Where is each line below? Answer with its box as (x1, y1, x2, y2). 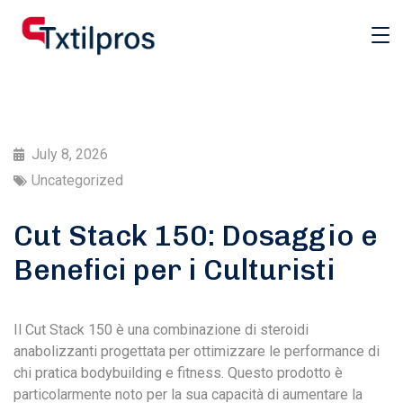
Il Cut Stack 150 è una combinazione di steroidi (13, 321, 309, 338)
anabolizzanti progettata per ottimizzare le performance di (13, 343, 380, 360)
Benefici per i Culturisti (13, 253, 336, 287)
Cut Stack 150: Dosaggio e (13, 219, 378, 253)
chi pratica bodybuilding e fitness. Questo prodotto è (13, 364, 343, 381)
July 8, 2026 (31, 146, 108, 163)
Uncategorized (31, 172, 123, 189)
